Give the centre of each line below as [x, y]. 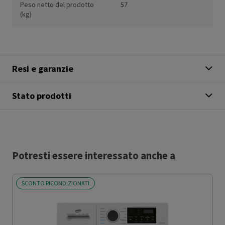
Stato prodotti [42, 96]
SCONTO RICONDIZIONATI [55, 183]
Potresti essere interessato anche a [94, 156]
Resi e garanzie [43, 69]
